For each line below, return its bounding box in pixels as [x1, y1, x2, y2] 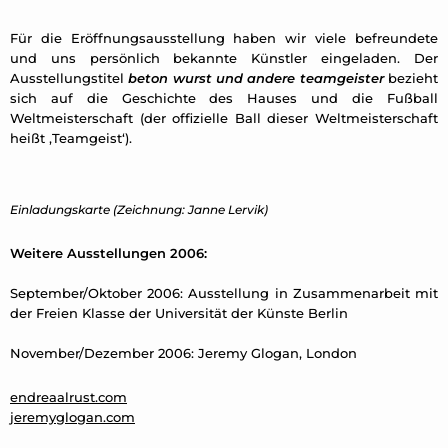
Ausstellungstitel [10, 70, 129, 87]
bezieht [383, 70, 439, 87]
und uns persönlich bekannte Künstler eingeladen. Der [10, 50, 438, 67]
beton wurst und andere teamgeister [128, 70, 384, 87]
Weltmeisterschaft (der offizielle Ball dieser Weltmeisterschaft [10, 110, 438, 127]
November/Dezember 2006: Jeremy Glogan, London [10, 345, 357, 362]
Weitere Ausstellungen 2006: [10, 245, 207, 262]
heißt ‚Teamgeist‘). [10, 130, 132, 147]
